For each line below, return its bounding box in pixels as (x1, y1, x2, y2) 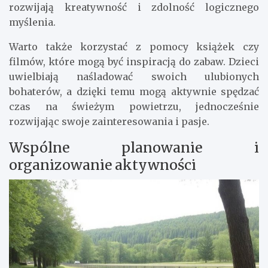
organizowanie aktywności (9, 156, 196, 174)
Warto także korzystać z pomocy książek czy (9, 41, 259, 53)
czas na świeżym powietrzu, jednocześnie (9, 100, 259, 113)
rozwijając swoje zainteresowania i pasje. (9, 115, 209, 128)
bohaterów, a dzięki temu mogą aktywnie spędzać (9, 86, 259, 98)
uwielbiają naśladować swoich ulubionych (9, 71, 259, 83)
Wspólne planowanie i (9, 139, 259, 157)
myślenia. (9, 16, 56, 29)
